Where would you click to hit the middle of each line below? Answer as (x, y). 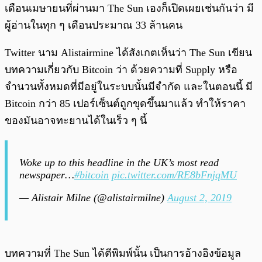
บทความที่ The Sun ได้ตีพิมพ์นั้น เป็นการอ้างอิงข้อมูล (123, 253)
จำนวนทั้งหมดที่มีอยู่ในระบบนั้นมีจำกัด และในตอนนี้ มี (129, 86)
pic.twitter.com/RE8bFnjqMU (174, 175)
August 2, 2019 (199, 197)
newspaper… (47, 175)
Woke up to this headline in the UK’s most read (119, 162)
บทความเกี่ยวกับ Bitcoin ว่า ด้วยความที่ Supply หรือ (121, 69)
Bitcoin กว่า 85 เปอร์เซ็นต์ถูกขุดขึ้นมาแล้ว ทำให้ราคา (125, 103)
